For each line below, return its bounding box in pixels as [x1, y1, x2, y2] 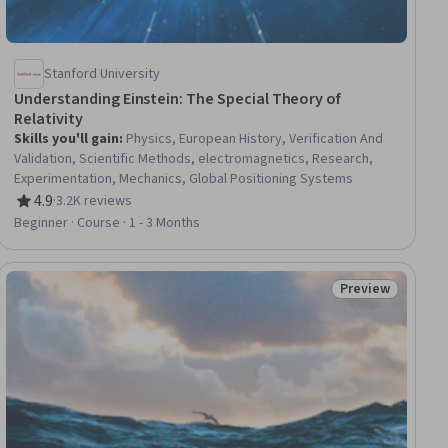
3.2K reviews [56, 191, 133, 212]
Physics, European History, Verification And [126, 129, 384, 150]
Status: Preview [339, 288, 446, 311]
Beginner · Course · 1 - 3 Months [14, 213, 201, 234]
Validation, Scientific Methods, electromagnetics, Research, [14, 149, 374, 170]
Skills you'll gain [14, 129, 120, 150]
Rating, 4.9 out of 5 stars [13, 200, 180, 223]
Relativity [14, 108, 83, 131]
